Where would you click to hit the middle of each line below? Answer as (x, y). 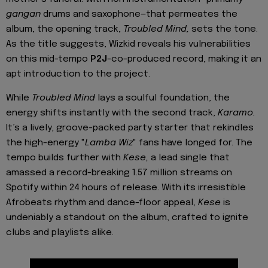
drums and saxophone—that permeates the (139, 14)
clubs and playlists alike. (60, 233)
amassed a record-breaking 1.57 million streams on (119, 173)
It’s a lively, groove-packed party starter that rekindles (130, 128)
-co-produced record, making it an (184, 59)
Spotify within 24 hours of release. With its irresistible (126, 188)
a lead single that (189, 158)
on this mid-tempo (48, 59)
